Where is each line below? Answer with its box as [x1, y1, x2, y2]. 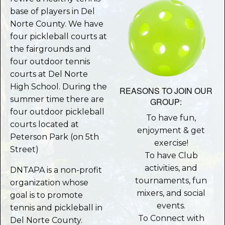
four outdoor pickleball [10, 107, 105, 117]
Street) [10, 145, 39, 155]
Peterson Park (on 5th [10, 132, 99, 142]
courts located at [10, 120, 79, 130]
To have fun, [146, 113, 196, 123]
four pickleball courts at [10, 32, 107, 42]
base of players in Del [10, 7, 95, 17]
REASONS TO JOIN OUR [120, 85, 213, 97]
